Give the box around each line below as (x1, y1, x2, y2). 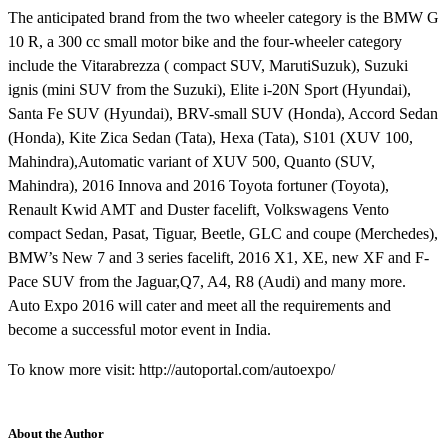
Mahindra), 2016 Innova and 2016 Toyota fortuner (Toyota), (8, 176, 389, 194)
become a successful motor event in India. (8, 320, 271, 338)
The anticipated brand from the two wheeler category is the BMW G (8, 8, 439, 26)
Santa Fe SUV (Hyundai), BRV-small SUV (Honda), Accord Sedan (8, 104, 438, 122)
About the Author (8, 425, 104, 441)
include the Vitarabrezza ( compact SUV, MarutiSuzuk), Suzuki (8, 56, 408, 74)
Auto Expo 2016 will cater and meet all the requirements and (8, 296, 391, 314)
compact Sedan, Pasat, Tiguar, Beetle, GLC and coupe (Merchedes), (8, 224, 438, 242)
